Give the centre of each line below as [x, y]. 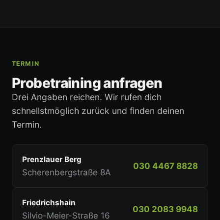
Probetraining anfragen [87, 83]
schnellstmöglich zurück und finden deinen [98, 111]
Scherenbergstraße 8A [67, 173]
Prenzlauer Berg [52, 160]
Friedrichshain [49, 203]
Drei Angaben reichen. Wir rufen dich [87, 97]
